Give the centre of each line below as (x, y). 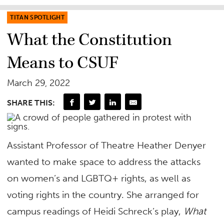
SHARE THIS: (31, 102)
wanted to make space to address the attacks (104, 162)
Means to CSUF (63, 63)
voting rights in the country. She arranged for (103, 195)
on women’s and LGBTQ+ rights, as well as (99, 178)
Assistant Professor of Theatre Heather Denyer (107, 145)
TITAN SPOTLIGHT (37, 18)
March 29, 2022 (39, 83)
